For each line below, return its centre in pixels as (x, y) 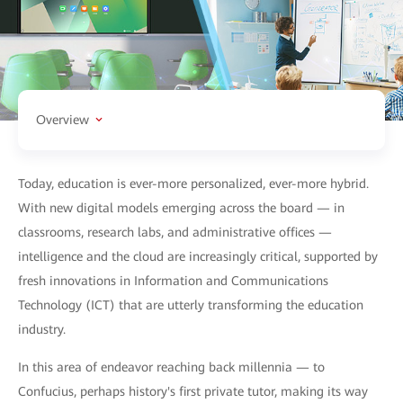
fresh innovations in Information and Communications (173, 280)
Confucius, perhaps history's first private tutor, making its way (193, 391)
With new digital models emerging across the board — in (181, 207)
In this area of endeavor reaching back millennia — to (171, 367)
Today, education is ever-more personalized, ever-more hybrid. (193, 183)
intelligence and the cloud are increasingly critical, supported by (198, 256)
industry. (42, 329)
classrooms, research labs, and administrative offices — (175, 232)
